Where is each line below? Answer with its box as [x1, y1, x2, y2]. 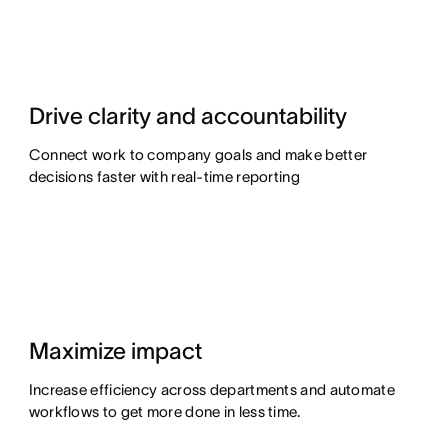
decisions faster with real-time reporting [28, 167, 300, 185]
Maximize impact [28, 337, 202, 364]
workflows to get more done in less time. [28, 402, 301, 420]
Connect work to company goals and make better [28, 145, 368, 163]
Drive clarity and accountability [28, 102, 347, 129]
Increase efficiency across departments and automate [28, 380, 395, 398]
